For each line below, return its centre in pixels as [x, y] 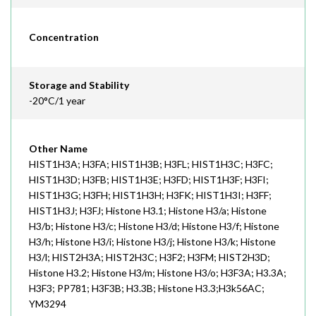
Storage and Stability [79, 85]
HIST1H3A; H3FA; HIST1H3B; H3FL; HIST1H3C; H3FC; [151, 164]
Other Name [58, 148]
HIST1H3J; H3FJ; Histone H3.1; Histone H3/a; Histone [148, 211]
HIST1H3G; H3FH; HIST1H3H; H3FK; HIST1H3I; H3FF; [150, 195]
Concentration [64, 37]
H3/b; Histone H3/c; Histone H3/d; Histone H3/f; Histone [154, 226]
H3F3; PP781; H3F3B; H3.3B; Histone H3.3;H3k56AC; [147, 288]
